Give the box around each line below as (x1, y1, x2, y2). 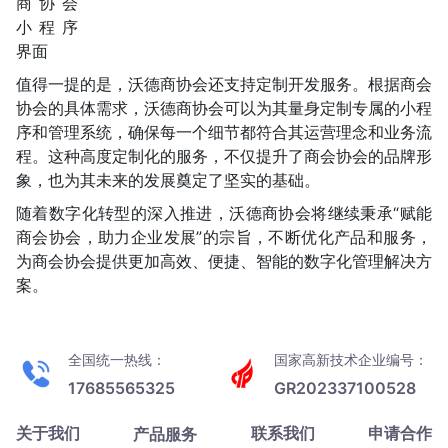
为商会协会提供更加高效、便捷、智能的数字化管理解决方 (16, 251, 432, 271)
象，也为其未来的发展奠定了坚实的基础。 (16, 170, 320, 190)
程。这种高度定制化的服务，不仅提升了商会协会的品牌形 (16, 146, 432, 166)
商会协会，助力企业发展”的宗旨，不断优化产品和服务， (16, 227, 432, 247)
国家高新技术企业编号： (274, 351, 428, 368)
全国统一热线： (68, 351, 166, 368)
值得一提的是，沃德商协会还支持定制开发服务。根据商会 (16, 74, 432, 94)
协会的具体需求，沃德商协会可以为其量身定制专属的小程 (16, 98, 432, 118)
